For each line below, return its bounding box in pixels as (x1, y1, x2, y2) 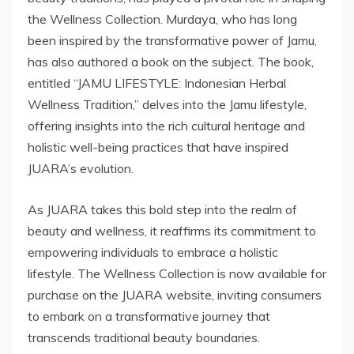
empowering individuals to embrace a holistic (28, 244, 278, 261)
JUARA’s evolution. (28, 160, 134, 177)
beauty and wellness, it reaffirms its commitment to (28, 223, 316, 239)
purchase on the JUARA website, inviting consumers (28, 287, 322, 303)
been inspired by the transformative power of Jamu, (28, 32, 317, 49)
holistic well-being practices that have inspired (28, 139, 288, 156)
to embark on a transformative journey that (28, 308, 270, 325)
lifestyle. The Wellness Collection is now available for (28, 265, 326, 282)
